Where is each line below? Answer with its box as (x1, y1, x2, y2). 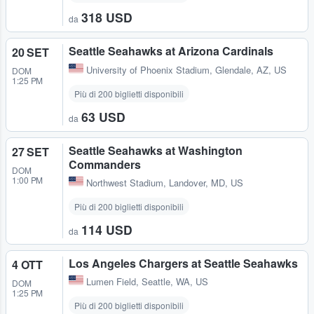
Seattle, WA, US (142, 274, 208, 288)
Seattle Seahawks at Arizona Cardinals (69, 43, 273, 60)
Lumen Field (86, 274, 136, 288)
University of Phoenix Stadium (86, 62, 210, 76)
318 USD (81, 8, 132, 27)
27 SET (12, 143, 49, 160)
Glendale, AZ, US (215, 62, 287, 76)
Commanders (69, 156, 141, 172)
